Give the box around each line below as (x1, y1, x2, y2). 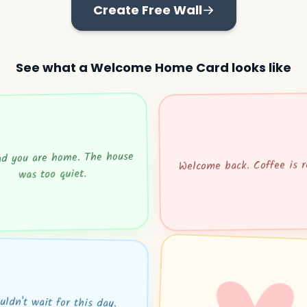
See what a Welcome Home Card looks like (16, 59, 291, 76)
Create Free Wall (93, 1, 202, 19)
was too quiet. (18, 164, 86, 184)
